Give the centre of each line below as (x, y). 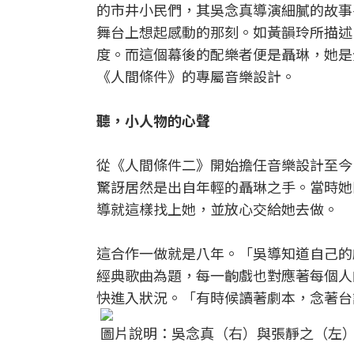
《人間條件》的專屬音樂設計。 (196, 76)
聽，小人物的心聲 (153, 120)
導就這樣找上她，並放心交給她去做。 (217, 209)
